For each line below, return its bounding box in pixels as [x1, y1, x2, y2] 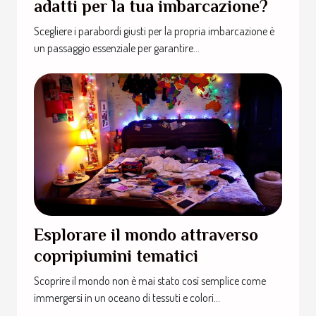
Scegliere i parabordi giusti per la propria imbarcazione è [34, 24, 274, 39]
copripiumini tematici [34, 245, 198, 265]
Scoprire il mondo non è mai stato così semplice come [34, 273, 266, 288]
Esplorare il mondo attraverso [34, 224, 258, 244]
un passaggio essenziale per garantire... [34, 41, 200, 56]
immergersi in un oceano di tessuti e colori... [34, 290, 220, 305]
